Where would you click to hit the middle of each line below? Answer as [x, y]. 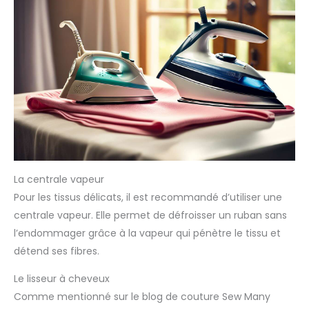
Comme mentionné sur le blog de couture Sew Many [142, 297]
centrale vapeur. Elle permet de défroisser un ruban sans [150, 216]
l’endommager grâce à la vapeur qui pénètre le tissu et [147, 233]
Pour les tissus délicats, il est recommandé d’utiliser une [148, 198]
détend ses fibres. [57, 251]
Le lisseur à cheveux [62, 279]
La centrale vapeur [59, 180]
